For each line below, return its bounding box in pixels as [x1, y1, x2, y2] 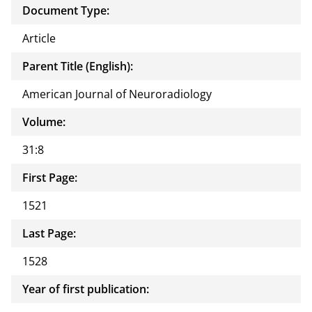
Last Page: [22, 226, 76, 242]
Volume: [22, 114, 65, 130]
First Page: [22, 170, 77, 186]
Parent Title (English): [22, 58, 133, 75]
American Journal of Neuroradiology [22, 86, 212, 102]
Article [22, 31, 56, 47]
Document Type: [22, 3, 109, 19]
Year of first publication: [22, 281, 149, 297]
